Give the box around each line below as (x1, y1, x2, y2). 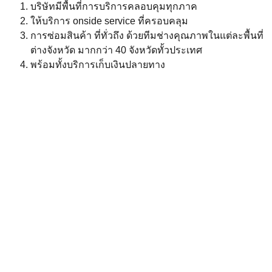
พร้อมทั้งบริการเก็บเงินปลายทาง (30, 59, 165, 70)
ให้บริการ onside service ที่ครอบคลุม (30, 16, 188, 27)
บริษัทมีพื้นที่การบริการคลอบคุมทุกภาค (30, 1, 197, 12)
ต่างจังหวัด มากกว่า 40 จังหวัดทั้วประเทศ (30, 45, 202, 56)
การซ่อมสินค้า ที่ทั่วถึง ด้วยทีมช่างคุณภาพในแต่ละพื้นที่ (30, 30, 263, 41)
